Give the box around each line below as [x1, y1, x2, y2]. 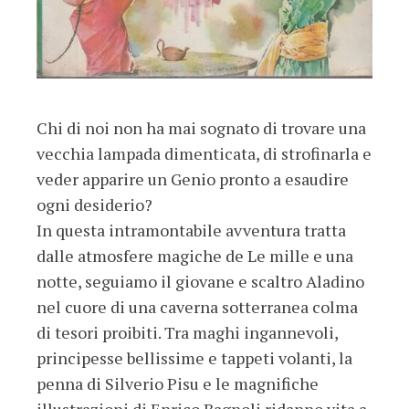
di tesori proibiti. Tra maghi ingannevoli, [37, 320, 338, 343]
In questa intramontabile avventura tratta [37, 218, 346, 241]
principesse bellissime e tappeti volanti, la [37, 346, 352, 369]
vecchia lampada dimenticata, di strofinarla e [37, 142, 372, 164]
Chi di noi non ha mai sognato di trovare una [37, 116, 366, 139]
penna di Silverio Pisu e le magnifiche [37, 372, 319, 394]
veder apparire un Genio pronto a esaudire [37, 167, 349, 190]
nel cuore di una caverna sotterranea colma [37, 295, 358, 318]
